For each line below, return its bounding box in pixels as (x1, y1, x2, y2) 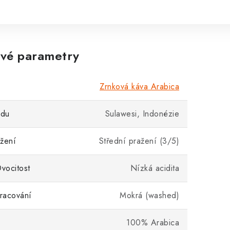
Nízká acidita (130, 162, 179, 174)
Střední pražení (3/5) (99, 135, 179, 147)
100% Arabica (126, 217, 179, 228)
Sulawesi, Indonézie (105, 108, 179, 120)
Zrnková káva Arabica (100, 81, 179, 92)
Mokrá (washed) (120, 189, 179, 201)
